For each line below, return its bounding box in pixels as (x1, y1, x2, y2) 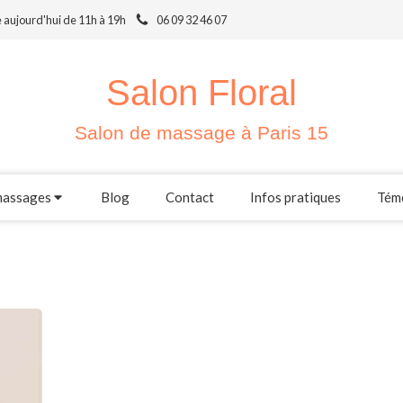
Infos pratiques (250, 189, 341, 205)
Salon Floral (106, 73, 297, 112)
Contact (166, 189, 214, 205)
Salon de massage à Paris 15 (75, 122, 328, 143)
